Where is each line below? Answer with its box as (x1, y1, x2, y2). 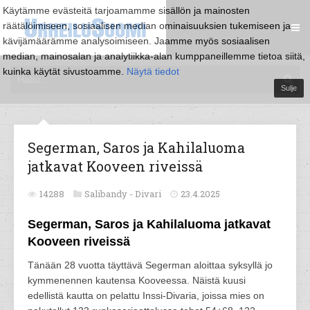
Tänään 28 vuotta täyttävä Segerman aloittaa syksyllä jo (28, 259, 273, 271)
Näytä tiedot (127, 66, 179, 77)
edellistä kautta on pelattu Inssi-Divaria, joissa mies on (28, 290, 264, 301)
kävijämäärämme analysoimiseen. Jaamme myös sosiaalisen (3, 35, 270, 46)
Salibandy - (84, 188, 135, 200)
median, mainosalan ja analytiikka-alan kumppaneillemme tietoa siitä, (3, 51, 305, 62)
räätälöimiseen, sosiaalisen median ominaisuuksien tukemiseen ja (3, 20, 291, 31)
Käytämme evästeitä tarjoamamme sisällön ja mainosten (3, 5, 250, 16)
